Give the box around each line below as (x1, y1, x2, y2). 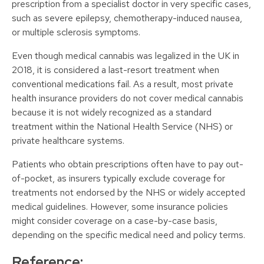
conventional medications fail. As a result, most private (12, 78, 233, 91)
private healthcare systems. (12, 134, 124, 147)
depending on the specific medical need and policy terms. (12, 229, 245, 242)
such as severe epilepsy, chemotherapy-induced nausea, (12, 12, 242, 25)
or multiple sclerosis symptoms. (12, 26, 140, 39)
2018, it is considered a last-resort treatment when (12, 64, 219, 77)
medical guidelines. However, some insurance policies (12, 200, 228, 213)
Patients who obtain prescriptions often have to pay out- (12, 158, 243, 171)
